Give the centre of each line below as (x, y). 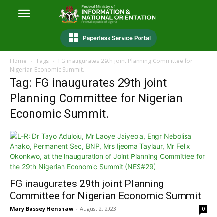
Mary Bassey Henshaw (41, 209)
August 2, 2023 (98, 209)
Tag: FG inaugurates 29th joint (88, 83)
